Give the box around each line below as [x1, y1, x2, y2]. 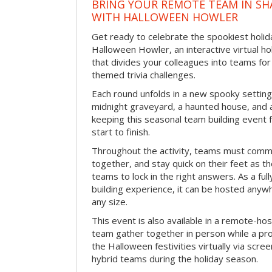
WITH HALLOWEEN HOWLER [92, 10, 238, 25]
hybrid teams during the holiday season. [92, 253, 258, 265]
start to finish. [92, 126, 150, 138]
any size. [92, 195, 127, 208]
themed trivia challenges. [92, 69, 195, 81]
